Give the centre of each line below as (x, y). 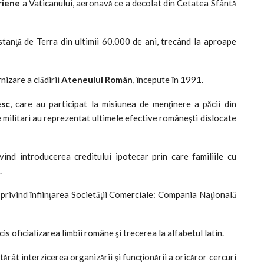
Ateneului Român (97, 79)
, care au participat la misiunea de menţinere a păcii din (123, 103)
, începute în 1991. (168, 79)
